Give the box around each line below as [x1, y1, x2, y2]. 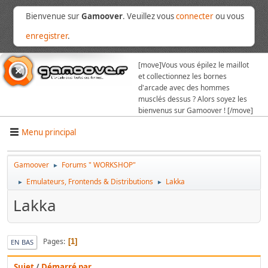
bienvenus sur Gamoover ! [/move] [138, 105, 253, 115]
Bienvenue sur [26, 11, 82, 22]
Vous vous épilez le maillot [162, 60, 249, 70]
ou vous [214, 11, 245, 22]
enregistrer [26, 31, 68, 41]
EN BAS [11, 237, 33, 246]
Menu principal [22, 126, 76, 138]
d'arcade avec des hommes [138, 83, 230, 93]
